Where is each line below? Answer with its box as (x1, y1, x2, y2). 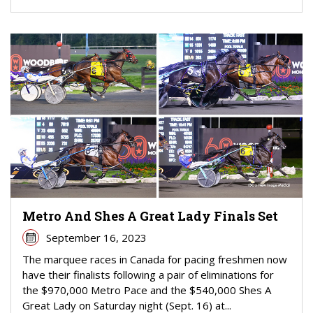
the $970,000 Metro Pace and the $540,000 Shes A (22, 282, 271, 297)
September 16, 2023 (45, 230, 147, 245)
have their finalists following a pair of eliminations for (22, 267, 274, 282)
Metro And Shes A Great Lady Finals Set (22, 207, 278, 224)
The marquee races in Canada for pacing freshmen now (22, 252, 287, 266)
